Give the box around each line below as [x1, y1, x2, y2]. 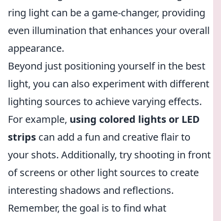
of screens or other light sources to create [8, 166, 199, 179]
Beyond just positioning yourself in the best [8, 59, 205, 73]
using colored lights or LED [70, 112, 200, 126]
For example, [8, 112, 70, 126]
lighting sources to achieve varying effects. [8, 95, 202, 108]
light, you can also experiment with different [8, 77, 209, 90]
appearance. [8, 41, 64, 55]
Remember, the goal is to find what [8, 201, 166, 215]
